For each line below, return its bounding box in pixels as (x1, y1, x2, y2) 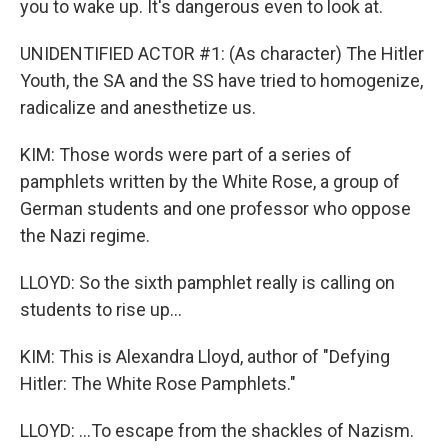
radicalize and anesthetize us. (20, 97, 256, 118)
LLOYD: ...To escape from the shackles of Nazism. (20, 420, 414, 441)
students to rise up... (20, 299, 182, 320)
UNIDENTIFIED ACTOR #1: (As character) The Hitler (20, 43, 424, 64)
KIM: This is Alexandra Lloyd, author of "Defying (20, 346, 390, 367)
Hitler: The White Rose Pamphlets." (20, 373, 296, 394)
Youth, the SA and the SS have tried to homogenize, (20, 70, 423, 91)
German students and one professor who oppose (20, 198, 411, 219)
